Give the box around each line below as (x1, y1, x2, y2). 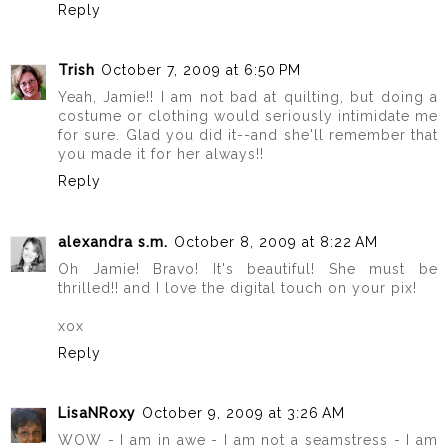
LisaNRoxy (58, 405, 136, 422)
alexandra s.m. (58, 233, 168, 250)
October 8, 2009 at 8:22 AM (174, 233, 378, 250)
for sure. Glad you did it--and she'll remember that (58, 127, 438, 144)
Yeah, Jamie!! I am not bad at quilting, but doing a (58, 89, 438, 106)
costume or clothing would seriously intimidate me (58, 108, 438, 125)
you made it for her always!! (58, 146, 264, 163)
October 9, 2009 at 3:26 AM (142, 405, 345, 422)
